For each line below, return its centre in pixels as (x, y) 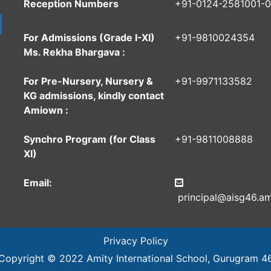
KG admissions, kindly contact (94, 95)
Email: (38, 182)
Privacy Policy (135, 240)
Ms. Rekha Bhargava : (74, 52)
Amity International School (147, 258)
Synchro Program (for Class (90, 139)
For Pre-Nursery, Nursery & (88, 81)
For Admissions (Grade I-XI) (89, 37)
